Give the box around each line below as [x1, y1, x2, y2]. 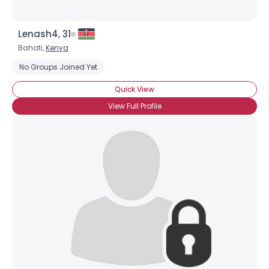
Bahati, [18, 43, 46, 53]
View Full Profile [107, 101, 162, 111]
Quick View [115, 84, 154, 94]
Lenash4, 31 [18, 28, 71, 40]
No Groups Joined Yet [19, 62, 97, 72]
